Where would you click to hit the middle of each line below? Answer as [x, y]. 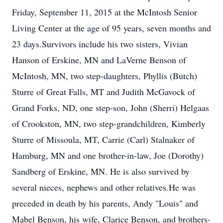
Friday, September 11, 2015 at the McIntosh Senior [105, 12]
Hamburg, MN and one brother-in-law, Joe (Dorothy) [108, 155]
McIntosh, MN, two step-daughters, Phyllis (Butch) [105, 76]
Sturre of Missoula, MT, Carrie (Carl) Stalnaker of [103, 139]
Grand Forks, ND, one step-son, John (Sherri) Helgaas [111, 108]
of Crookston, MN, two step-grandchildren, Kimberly [109, 123]
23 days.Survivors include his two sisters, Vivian [100, 44]
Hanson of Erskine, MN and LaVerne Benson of [99, 60]
